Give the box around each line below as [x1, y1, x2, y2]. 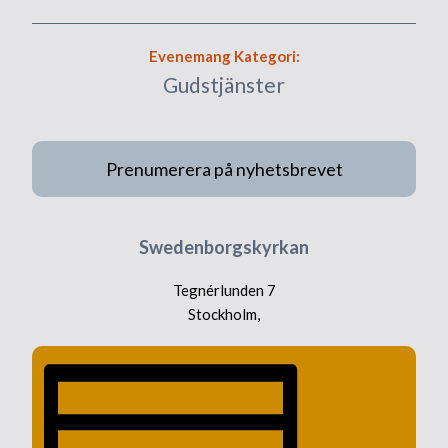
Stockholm [188, 305, 257, 324]
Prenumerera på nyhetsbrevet [105, 158, 343, 181]
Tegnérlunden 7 [172, 281, 276, 300]
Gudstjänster [163, 72, 285, 98]
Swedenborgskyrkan [139, 236, 309, 259]
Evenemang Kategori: [148, 47, 300, 66]
